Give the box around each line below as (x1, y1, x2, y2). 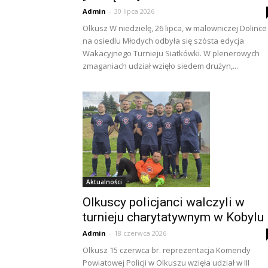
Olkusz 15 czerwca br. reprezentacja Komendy (83, 244, 251, 255)
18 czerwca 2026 (114, 228, 166, 237)
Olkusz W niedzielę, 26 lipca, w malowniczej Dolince (83, 23, 267, 33)
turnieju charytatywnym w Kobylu (83, 209, 264, 224)
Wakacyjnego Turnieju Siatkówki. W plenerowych (83, 48, 260, 59)
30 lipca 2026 (114, 7, 154, 16)
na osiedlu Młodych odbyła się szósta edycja (83, 35, 244, 46)
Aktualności (86, 177, 122, 186)
